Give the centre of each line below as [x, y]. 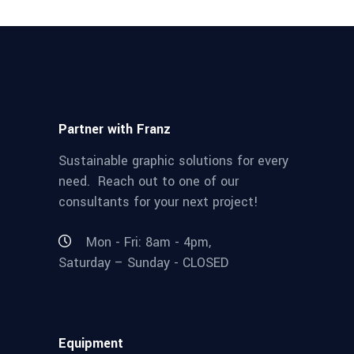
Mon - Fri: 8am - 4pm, [149, 242]
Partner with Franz [115, 129]
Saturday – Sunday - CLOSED [143, 263]
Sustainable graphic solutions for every [173, 161]
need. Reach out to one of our [149, 181]
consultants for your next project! [158, 202]
